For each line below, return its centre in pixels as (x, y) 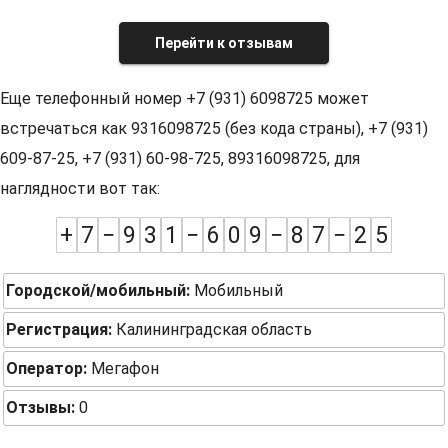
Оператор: (46, 368)
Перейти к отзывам (224, 43)
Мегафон (123, 368)
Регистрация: (59, 329)
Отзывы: (40, 407)
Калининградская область (212, 329)
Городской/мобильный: (98, 290)
